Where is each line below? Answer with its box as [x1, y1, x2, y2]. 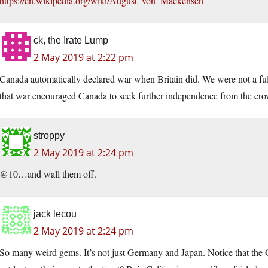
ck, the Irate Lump [33, 35, 108, 46]
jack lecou [33, 209, 77, 220]
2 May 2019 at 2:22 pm [33, 51, 133, 65]
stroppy [33, 130, 65, 141]
